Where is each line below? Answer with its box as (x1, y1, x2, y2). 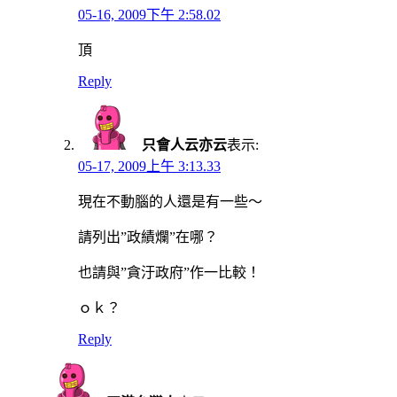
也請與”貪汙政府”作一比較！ (78, 264, 261, 280)
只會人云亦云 (142, 136, 227, 152)
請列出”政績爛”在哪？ (78, 229, 218, 245)
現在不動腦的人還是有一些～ (78, 193, 262, 209)
